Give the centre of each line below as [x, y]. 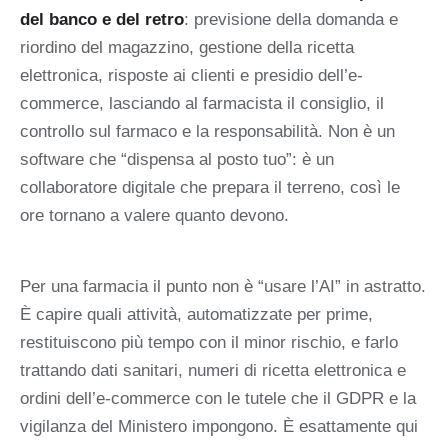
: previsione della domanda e [291, 20]
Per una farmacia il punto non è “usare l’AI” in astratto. [223, 286]
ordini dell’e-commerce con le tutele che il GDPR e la [218, 398]
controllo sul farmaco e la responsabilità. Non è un [207, 132]
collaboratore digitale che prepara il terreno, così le [210, 188]
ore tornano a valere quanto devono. [154, 216]
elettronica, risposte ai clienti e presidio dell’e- [191, 76]
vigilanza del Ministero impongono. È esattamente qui [219, 426]
